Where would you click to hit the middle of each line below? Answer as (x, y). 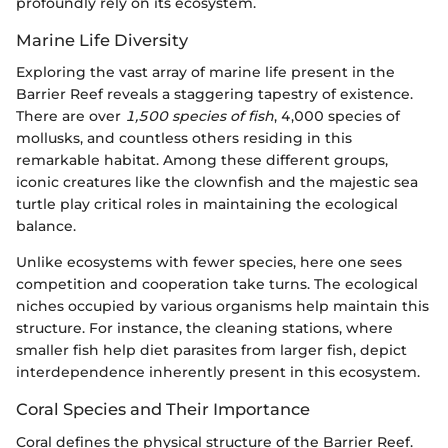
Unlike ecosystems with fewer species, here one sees (209, 262)
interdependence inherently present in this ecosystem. (218, 372)
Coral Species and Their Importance (163, 409)
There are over (70, 116)
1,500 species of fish (199, 116)
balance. (46, 226)
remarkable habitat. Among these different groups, (202, 160)
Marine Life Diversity (102, 40)
